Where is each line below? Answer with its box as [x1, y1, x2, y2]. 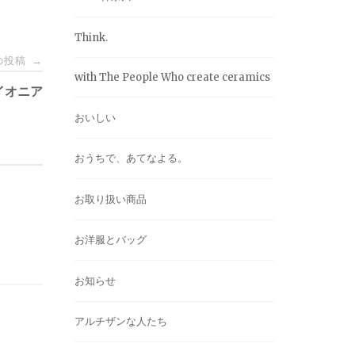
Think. [74, 30, 108, 44]
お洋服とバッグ [74, 233, 147, 246]
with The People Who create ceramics [74, 71, 270, 84]
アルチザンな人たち [74, 315, 167, 328]
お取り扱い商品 [74, 192, 147, 206]
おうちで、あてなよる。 [74, 151, 188, 165]
